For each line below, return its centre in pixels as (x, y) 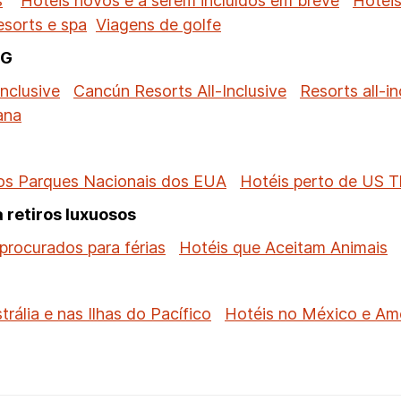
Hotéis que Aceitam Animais (283, 247)
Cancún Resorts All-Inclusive (180, 91)
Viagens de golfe (158, 25)
